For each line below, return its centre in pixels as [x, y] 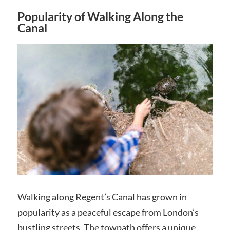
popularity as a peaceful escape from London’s [108, 212]
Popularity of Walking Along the [100, 16]
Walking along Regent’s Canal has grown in [102, 196]
